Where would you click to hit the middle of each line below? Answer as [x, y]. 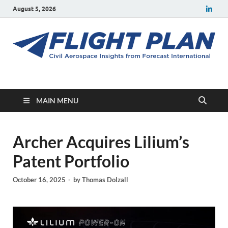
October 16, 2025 [39, 179]
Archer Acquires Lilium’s [101, 142]
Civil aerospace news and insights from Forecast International [118, 78]
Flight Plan [69, 83]
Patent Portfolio [71, 161]
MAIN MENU [57, 101]
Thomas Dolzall [105, 179]
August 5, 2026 [34, 9]
